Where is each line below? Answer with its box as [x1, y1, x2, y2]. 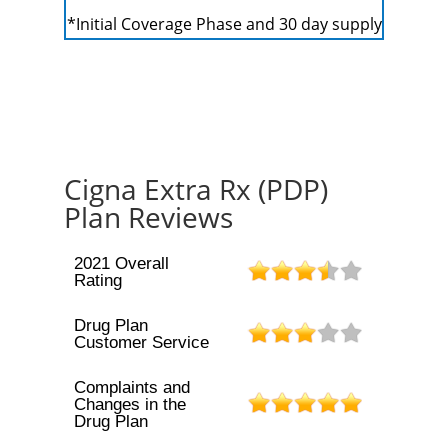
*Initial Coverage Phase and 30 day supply [66, 13, 382, 35]
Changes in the [73, 395, 186, 414]
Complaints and [73, 378, 190, 397]
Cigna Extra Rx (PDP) [64, 170, 328, 208]
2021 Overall [73, 254, 169, 273]
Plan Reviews [64, 198, 233, 236]
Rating [73, 271, 122, 290]
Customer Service [73, 333, 209, 352]
